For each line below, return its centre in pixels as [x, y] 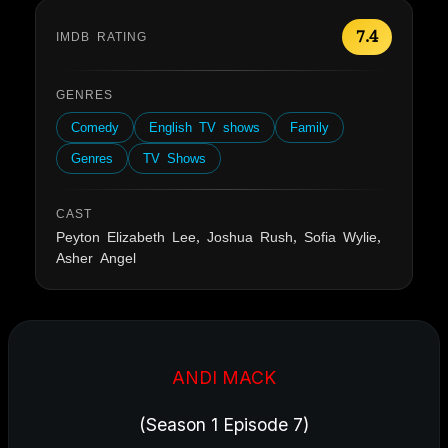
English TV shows [204, 127]
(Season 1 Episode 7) [224, 424]
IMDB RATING [101, 36]
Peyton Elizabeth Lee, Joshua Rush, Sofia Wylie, [218, 236]
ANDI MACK [224, 377]
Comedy [95, 127]
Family [309, 127]
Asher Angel [96, 257]
